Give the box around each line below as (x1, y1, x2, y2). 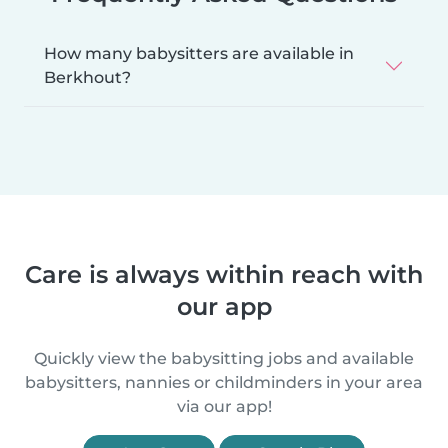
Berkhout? (44, 67, 131, 87)
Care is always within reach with (25, 259, 423, 289)
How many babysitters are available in (44, 43, 354, 63)
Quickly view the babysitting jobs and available (34, 348, 414, 368)
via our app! (176, 396, 272, 416)
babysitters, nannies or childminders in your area (25, 372, 423, 392)
